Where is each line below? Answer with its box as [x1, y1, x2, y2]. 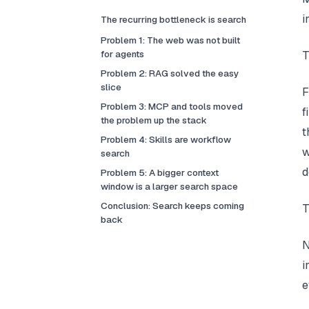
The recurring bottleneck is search [100, 13, 246, 26]
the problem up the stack [100, 114, 207, 126]
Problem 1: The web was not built [100, 34, 240, 46]
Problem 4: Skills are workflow [100, 133, 231, 146]
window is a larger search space [100, 180, 238, 192]
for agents [100, 48, 144, 60]
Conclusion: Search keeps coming [100, 199, 244, 212]
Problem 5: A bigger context [100, 166, 219, 179]
